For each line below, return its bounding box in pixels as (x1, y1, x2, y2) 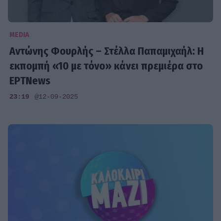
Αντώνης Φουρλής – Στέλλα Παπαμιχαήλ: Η (9, 44, 204, 58)
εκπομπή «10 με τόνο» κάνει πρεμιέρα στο (9, 59, 203, 73)
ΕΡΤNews (9, 74, 51, 87)
